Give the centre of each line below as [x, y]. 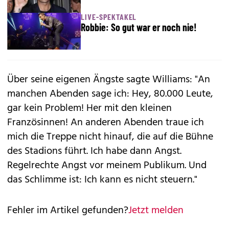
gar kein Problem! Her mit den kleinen [89, 108]
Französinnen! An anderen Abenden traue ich [106, 123]
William [169, 80]
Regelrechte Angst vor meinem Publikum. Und [107, 166]
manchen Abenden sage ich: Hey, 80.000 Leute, [110, 94]
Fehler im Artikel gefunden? [68, 211]
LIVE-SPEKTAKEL [109, 17]
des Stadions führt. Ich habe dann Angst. [94, 151]
